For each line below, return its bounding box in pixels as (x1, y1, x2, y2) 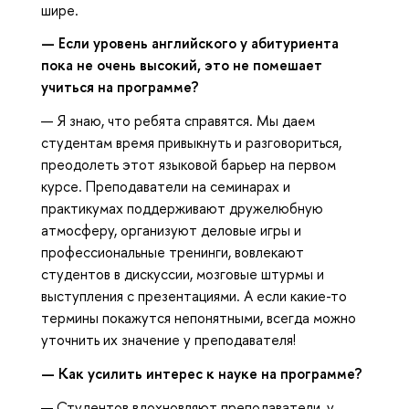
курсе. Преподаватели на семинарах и (41, 176, 290, 197)
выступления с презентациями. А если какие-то (41, 286, 347, 307)
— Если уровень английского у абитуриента (41, 33, 339, 54)
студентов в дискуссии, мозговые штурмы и (41, 264, 324, 285)
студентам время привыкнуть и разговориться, (41, 132, 341, 153)
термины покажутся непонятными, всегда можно (41, 308, 356, 329)
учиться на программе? (41, 77, 203, 98)
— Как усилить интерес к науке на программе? (41, 363, 362, 384)
